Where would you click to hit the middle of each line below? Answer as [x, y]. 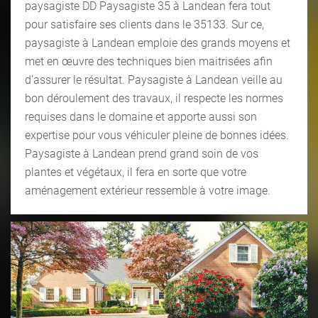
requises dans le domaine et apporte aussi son [141, 116]
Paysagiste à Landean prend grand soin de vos [142, 153]
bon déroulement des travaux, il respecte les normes [154, 98]
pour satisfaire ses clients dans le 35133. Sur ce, [144, 24]
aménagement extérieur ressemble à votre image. [148, 190]
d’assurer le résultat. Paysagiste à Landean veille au [154, 79]
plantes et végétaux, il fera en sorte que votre [136, 172]
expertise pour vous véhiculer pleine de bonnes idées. [157, 135]
